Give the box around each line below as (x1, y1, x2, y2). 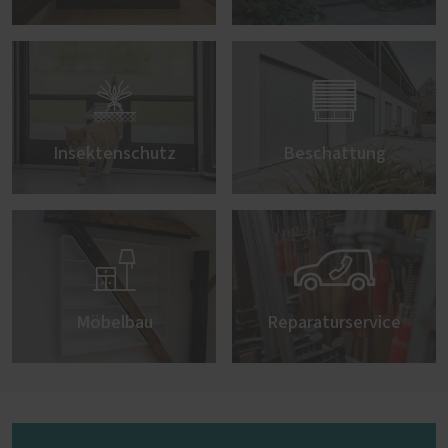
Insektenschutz (52, 144, 176, 163)
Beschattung (282, 144, 386, 163)
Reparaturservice (267, 313, 401, 332)
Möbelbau (75, 313, 153, 332)
